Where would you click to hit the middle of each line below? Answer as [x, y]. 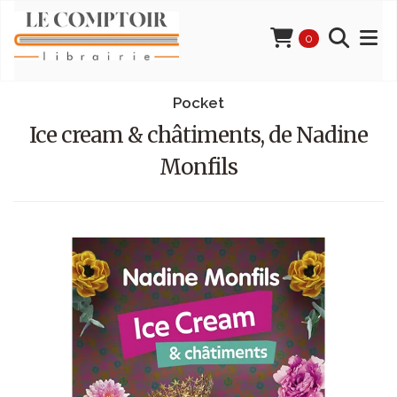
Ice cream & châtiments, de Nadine [198, 135]
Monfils [198, 167]
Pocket [198, 103]
